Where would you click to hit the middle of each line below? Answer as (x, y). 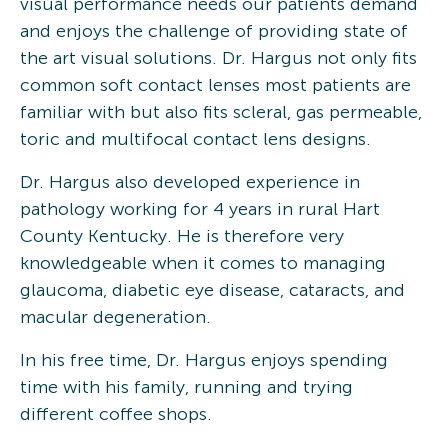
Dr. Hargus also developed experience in (190, 181)
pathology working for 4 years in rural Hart (200, 208)
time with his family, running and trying (186, 386)
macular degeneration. (115, 316)
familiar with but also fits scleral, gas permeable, (221, 111)
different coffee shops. (116, 413)
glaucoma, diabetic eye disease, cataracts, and (212, 289)
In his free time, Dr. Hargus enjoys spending (204, 359)
